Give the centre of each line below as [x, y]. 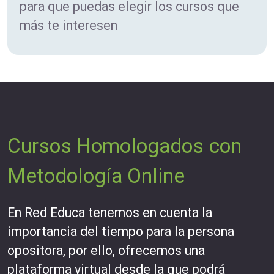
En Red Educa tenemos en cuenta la [110, 213]
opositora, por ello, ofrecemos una [106, 251]
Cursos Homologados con [124, 146]
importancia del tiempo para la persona [121, 232]
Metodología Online [96, 176]
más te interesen [68, 26]
